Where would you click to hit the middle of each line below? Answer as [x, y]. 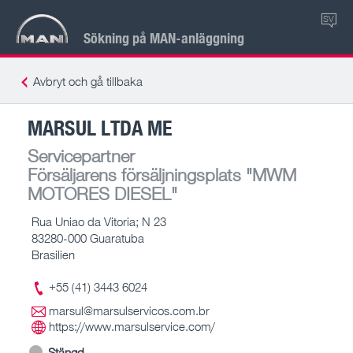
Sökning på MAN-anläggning [164, 37]
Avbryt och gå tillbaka [88, 81]
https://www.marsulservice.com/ [132, 326]
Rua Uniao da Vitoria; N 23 [99, 221]
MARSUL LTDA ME [100, 127]
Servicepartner [81, 155]
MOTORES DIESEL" [102, 193]
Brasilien [53, 254]
